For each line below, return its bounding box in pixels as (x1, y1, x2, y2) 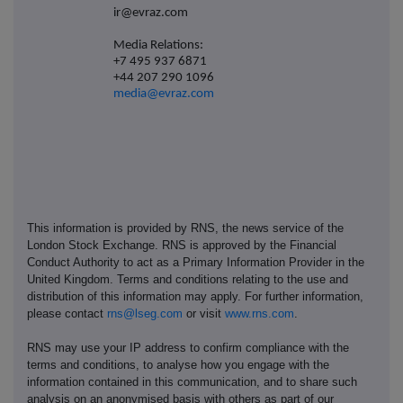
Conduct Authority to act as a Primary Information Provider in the (27, 255, 364, 269)
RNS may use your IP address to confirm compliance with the (27, 340, 349, 354)
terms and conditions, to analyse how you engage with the (27, 357, 329, 372)
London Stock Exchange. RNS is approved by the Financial (27, 237, 336, 252)
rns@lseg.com (107, 306, 183, 320)
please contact (27, 306, 107, 320)
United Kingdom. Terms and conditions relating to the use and (27, 272, 348, 286)
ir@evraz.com (113, 5, 188, 20)
